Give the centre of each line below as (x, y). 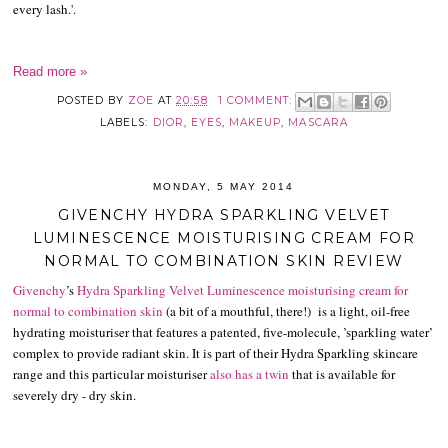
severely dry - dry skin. (75, 395)
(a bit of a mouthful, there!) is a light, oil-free (287, 311)
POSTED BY (92, 100)
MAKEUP (255, 122)
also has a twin (250, 374)
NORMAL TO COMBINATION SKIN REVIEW (224, 261)
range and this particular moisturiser (112, 374)
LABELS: (126, 122)
